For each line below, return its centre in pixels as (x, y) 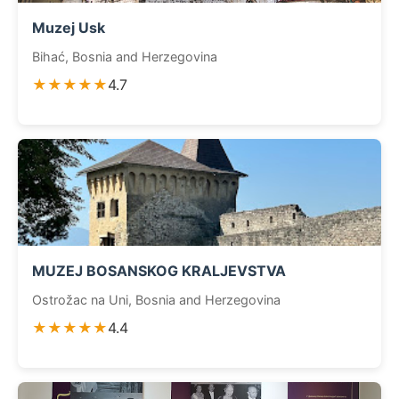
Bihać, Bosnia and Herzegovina (125, 57)
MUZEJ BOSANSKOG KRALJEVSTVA (159, 271)
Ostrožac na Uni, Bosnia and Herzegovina (156, 300)
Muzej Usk (69, 28)
